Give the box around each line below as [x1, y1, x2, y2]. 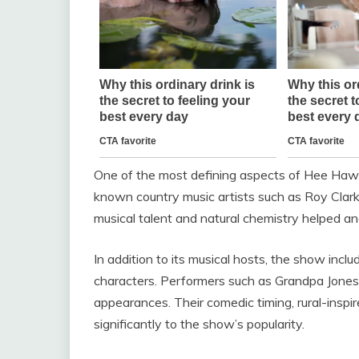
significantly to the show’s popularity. [94, 316, 305, 333]
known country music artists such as [94, 188, 305, 205]
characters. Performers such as [94, 272, 275, 289]
